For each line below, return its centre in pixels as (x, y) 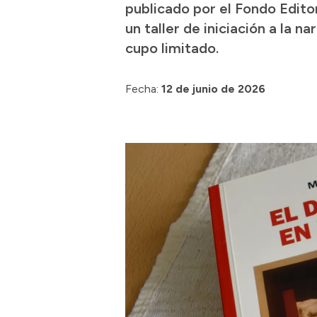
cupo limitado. (172, 48)
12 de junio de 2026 (213, 89)
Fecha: (142, 89)
